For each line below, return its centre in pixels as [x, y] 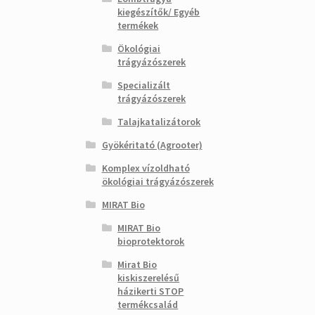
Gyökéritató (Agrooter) [152, 145]
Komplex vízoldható [146, 168]
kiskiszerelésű [149, 278]
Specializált [144, 85]
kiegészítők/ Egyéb [159, 12]
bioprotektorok [151, 241]
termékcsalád [148, 304]
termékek [138, 25]
